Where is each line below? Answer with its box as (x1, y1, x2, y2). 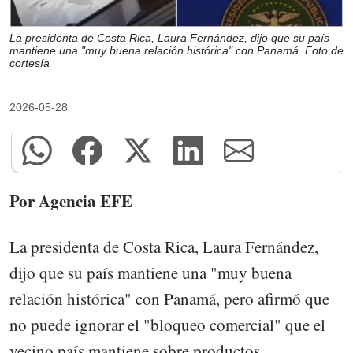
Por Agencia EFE (9, 189, 132, 214)
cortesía (9, 57, 50, 70)
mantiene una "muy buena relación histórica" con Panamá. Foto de (9, 44, 344, 58)
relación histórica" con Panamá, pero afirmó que (9, 288, 329, 310)
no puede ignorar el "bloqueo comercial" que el (9, 314, 325, 336)
